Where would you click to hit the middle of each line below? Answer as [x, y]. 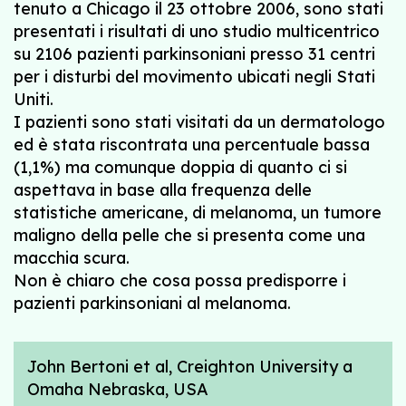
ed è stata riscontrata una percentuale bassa [192, 144]
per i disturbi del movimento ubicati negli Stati [194, 76]
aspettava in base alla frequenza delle [163, 189]
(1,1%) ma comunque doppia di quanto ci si [180, 167]
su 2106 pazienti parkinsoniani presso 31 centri [194, 53]
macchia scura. [72, 257]
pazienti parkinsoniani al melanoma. [152, 303]
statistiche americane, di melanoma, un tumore [198, 212]
